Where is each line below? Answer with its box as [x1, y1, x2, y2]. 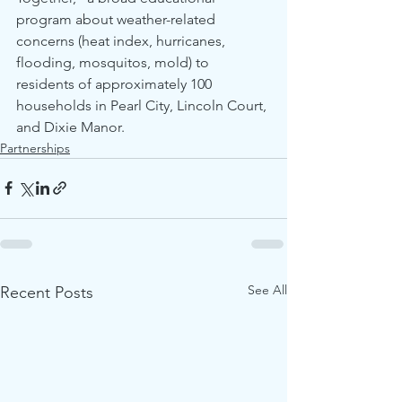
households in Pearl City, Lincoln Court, [16, 96, 270, 114]
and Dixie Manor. [16, 118, 128, 135]
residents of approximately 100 [16, 74, 215, 92]
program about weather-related [16, 10, 219, 28]
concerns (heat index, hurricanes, [16, 31, 229, 49]
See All [248, 281, 287, 298]
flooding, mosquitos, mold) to [16, 53, 213, 71]
